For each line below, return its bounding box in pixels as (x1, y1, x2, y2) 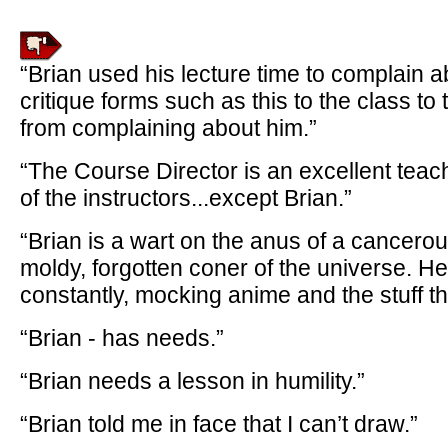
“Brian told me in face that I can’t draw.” (20, 411, 418, 437)
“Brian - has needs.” (20, 325, 224, 351)
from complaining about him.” (20, 115, 317, 141)
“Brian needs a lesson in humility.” (20, 368, 365, 394)
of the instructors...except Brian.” (20, 185, 352, 211)
